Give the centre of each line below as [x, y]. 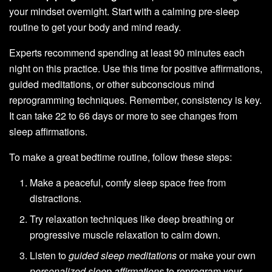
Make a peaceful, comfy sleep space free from [128, 182]
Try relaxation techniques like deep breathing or [132, 219]
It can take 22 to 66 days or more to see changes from [123, 116]
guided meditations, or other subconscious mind [112, 84]
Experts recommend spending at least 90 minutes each [127, 53]
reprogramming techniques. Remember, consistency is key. [135, 100]
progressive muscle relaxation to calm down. [125, 235]
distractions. [56, 198]
